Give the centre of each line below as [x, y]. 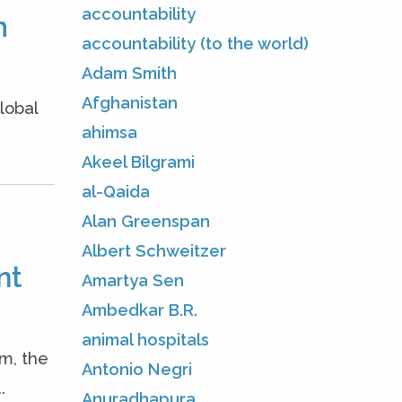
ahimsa [109, 132]
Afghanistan [130, 102]
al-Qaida [116, 191]
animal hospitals [145, 339]
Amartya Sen [133, 280]
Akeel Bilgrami [138, 162]
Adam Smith [129, 73]
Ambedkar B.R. [140, 310]
